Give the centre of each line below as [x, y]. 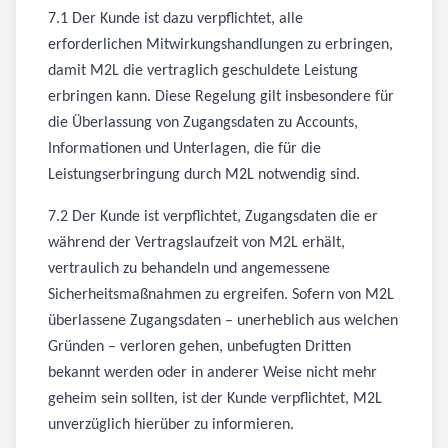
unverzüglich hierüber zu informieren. [171, 425]
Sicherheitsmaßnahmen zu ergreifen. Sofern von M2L [221, 295]
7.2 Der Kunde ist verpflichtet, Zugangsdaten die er [213, 217]
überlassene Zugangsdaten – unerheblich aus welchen [223, 321]
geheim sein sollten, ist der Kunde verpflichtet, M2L [215, 399]
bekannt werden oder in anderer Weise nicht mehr [212, 373]
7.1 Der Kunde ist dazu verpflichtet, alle [175, 19]
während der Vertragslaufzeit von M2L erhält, [196, 243]
